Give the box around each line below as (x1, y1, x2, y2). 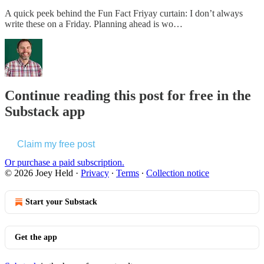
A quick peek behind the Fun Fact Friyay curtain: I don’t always (5, 8, 243, 18)
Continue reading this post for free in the (5, 88, 251, 104)
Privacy (81, 168, 109, 179)
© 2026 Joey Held (5, 168, 73, 179)
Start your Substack (25, 197, 97, 207)
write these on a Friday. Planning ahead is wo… (5, 18, 183, 29)
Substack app (5, 104, 85, 120)
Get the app (15, 233, 57, 242)
